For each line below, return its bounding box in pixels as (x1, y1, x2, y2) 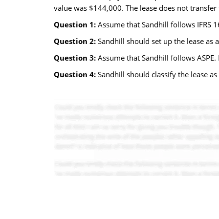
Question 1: (53, 20, 98, 29)
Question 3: (53, 53, 98, 63)
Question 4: (53, 69, 98, 79)
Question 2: (53, 36, 98, 46)
